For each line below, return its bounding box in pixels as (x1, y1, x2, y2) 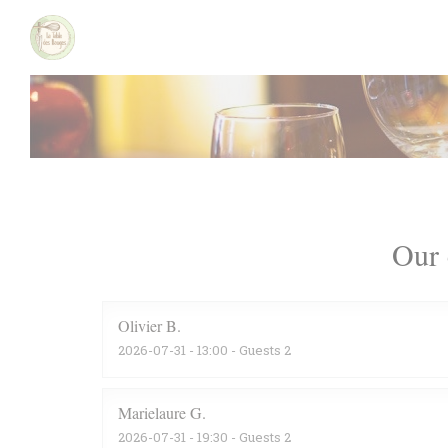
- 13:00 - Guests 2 (186, 341, 291, 359)
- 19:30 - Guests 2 (186, 428, 291, 446)
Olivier (118, 315, 162, 336)
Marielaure (118, 402, 186, 423)
